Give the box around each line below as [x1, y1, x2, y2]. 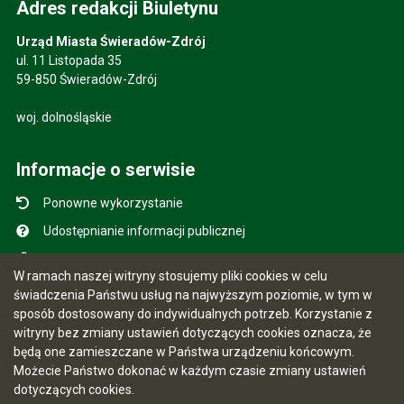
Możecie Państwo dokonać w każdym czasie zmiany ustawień [14, 363, 366, 378]
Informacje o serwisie [15, 159, 195, 180]
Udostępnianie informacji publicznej [42, 224, 245, 238]
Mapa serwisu [42, 252, 123, 266]
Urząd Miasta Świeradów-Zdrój [15, 34, 206, 49]
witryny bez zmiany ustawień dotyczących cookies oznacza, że [14, 325, 372, 340]
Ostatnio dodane [42, 335, 138, 350]
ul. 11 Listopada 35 [15, 53, 122, 68]
